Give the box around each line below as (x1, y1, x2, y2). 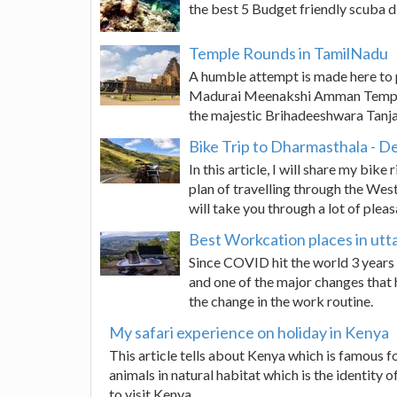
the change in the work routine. (189, 292, 373, 309)
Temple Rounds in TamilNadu (189, 43, 388, 63)
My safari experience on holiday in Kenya (109, 323, 389, 342)
